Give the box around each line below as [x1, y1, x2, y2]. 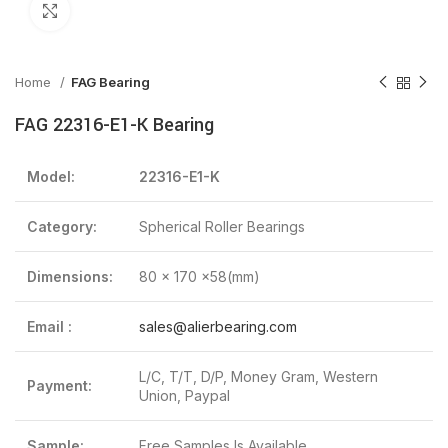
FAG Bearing [71, 74, 150, 90]
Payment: [27, 377, 92, 394]
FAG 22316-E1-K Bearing [15, 112, 214, 138]
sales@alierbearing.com [139, 318, 297, 335]
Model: [27, 168, 75, 185]
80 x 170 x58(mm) [139, 268, 260, 285]
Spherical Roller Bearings [139, 218, 305, 235]
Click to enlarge [70, 3, 172, 19]
